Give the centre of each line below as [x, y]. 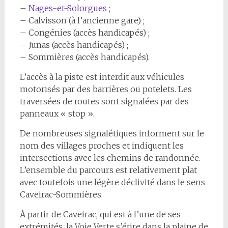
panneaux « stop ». [57, 113]
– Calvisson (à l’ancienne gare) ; [82, 20]
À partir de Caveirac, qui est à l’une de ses [100, 214]
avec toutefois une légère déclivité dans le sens [112, 182]
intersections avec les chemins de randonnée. [110, 158]
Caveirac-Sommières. [61, 194]
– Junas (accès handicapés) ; [74, 45]
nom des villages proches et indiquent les [102, 146]
